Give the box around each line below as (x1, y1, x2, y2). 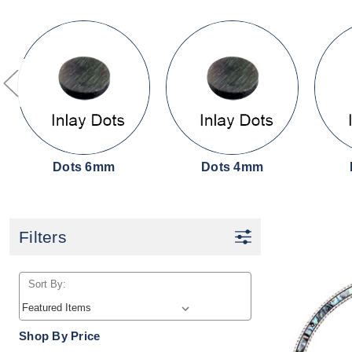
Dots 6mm (53, 159, 115, 174)
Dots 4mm (201, 159, 263, 174)
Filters (19, 227, 67, 246)
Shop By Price (19, 328, 101, 343)
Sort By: (27, 277, 66, 290)
